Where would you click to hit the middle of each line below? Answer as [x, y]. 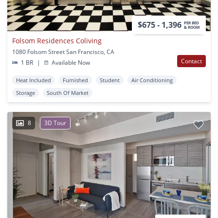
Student [110, 80]
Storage [26, 92]
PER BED [191, 22]
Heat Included [34, 80]
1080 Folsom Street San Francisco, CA [63, 52]
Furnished [75, 80]
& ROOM [192, 27]
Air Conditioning [152, 80]
